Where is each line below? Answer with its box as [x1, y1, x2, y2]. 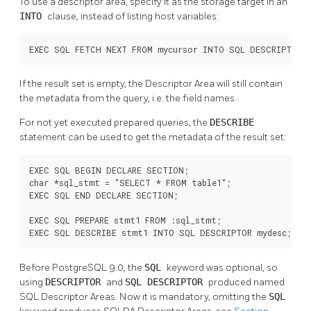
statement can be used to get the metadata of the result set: [19, 131, 286, 144]
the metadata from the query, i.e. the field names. [19, 92, 237, 105]
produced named [208, 276, 285, 289]
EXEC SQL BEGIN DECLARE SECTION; [29, 165, 189, 176]
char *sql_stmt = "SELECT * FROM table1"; [29, 177, 231, 189]
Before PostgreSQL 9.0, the [19, 262, 144, 274]
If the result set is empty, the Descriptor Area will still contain [19, 78, 283, 90]
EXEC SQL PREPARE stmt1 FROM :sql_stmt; [29, 215, 221, 226]
